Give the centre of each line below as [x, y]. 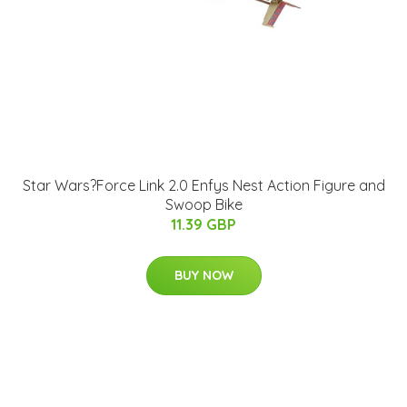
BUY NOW [203, 275]
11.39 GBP [203, 224]
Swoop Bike [203, 204]
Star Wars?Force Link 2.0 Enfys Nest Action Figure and [203, 185]
